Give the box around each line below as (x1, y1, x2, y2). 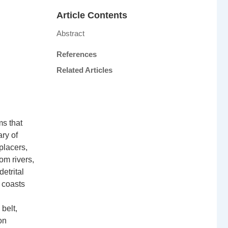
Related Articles (56, 66, 112, 74)
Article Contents (56, 10, 127, 20)
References (56, 50, 97, 59)
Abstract (56, 29, 84, 38)
